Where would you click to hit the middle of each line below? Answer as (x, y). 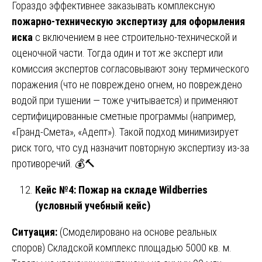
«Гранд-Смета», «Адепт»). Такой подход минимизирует (125, 132)
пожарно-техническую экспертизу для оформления (128, 21)
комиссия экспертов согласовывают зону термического (130, 68)
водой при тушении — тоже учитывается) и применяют (125, 100)
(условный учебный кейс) (93, 205)
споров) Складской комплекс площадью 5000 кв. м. (122, 247)
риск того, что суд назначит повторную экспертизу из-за (130, 147)
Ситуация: (35, 232)
